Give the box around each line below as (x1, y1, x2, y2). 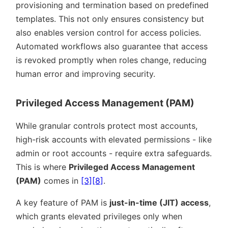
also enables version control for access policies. (16, 27, 201, 38)
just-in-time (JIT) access (109, 197, 209, 208)
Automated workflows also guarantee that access (16, 41, 208, 52)
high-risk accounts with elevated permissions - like (16, 134, 212, 145)
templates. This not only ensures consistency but (16, 14, 204, 24)
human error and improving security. (16, 69, 155, 79)
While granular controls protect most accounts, (16, 121, 197, 131)
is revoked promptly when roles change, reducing (16, 55, 207, 66)
